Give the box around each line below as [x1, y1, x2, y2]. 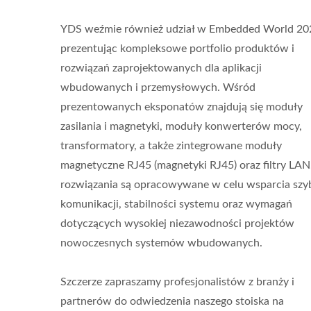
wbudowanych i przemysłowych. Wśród [60, 82, 255, 93]
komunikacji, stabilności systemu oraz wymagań [60, 199, 292, 210]
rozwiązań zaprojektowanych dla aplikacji [60, 62, 262, 74]
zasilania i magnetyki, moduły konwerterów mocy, [60, 121, 302, 132]
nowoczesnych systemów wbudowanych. [60, 237, 262, 249]
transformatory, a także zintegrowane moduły [60, 140, 282, 151]
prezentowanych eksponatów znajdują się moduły [60, 101, 303, 112]
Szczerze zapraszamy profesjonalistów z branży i [60, 276, 294, 287]
